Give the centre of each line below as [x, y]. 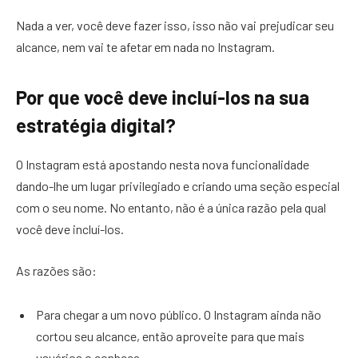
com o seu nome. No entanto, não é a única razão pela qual [171, 208]
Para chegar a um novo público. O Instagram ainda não [179, 315]
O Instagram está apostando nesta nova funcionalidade [163, 165]
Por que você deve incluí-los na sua [163, 97]
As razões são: [56, 270]
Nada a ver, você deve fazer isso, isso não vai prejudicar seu [175, 26]
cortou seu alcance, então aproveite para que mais [170, 336]
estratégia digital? [96, 125]
